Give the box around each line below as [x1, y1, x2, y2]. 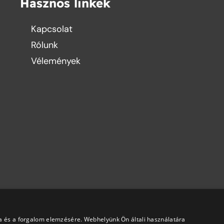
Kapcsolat [31, 22, 73, 35]
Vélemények [31, 54, 81, 67]
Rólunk [31, 38, 58, 51]
